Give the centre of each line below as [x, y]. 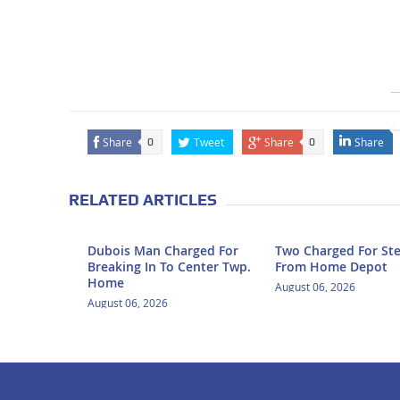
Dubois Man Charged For [162, 251]
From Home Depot [331, 267]
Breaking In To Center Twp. [169, 267]
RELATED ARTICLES [142, 200]
